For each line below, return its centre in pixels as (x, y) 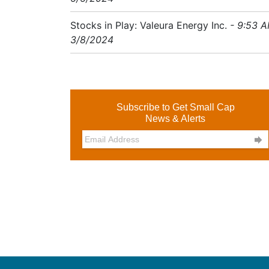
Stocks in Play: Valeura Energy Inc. (149, 25)
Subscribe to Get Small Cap (175, 107)
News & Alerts (175, 119)
